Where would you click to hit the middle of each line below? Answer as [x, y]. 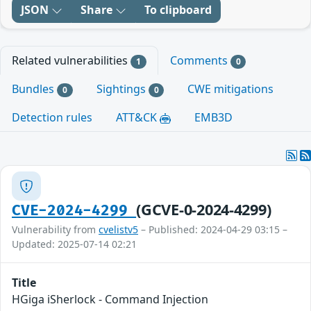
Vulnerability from [55, 230]
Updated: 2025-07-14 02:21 [74, 244]
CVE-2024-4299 [74, 211]
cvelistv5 [118, 230]
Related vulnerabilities [71, 60]
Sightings [122, 89]
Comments [200, 60]
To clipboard [178, 10]
